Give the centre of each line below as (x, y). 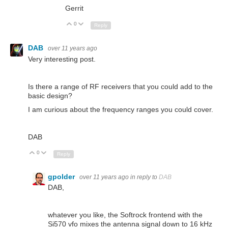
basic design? (50, 95)
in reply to (145, 177)
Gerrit (74, 8)
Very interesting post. (62, 59)
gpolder (62, 176)
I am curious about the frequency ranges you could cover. (121, 109)
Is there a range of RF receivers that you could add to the (120, 86)
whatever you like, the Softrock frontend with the (125, 215)
